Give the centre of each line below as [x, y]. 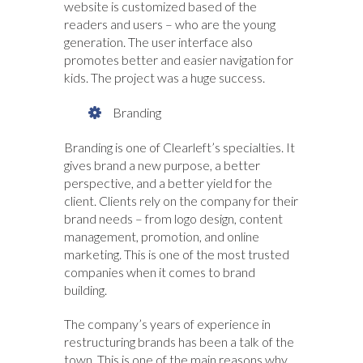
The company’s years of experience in [167, 324]
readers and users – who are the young [170, 24]
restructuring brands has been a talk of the [179, 342]
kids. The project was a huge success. [164, 78]
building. [85, 290]
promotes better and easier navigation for [179, 60]
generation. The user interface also [158, 42]
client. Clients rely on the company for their [181, 201]
